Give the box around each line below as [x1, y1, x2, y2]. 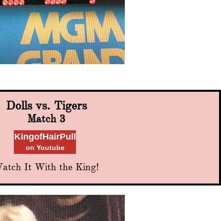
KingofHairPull [14, 132, 76, 142]
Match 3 [27, 112, 66, 125]
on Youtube [25, 144, 65, 151]
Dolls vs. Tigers [5, 98, 87, 113]
